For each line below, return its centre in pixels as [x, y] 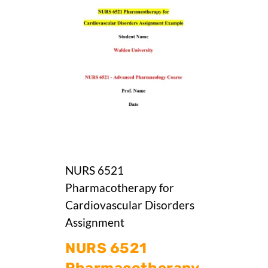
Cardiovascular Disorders [130, 205]
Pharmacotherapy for [120, 188]
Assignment [95, 222]
